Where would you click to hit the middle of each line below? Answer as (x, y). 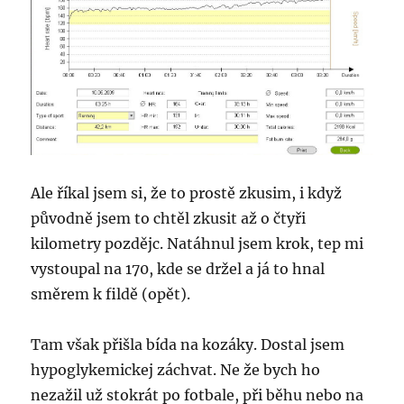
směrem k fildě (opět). (111, 294)
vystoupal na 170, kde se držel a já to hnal (178, 268)
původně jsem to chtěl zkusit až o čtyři (169, 218)
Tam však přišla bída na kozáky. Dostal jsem (188, 344)
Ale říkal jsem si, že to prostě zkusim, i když (187, 193)
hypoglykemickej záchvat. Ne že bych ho (176, 369)
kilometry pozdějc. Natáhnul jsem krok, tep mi (197, 243)
